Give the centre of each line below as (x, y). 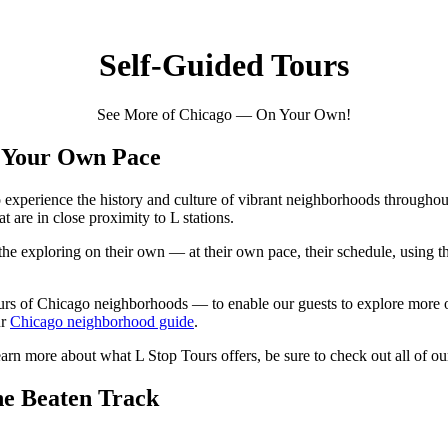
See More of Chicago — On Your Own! (224, 114)
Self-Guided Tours (224, 65)
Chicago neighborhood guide (102, 321)
